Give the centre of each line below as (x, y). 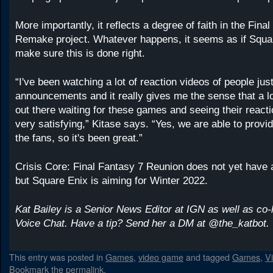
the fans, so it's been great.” (79, 138)
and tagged (208, 257)
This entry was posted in (57, 257)
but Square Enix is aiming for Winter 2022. (112, 181)
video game (161, 257)
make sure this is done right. (80, 53)
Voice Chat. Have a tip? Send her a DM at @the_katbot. (142, 223)
